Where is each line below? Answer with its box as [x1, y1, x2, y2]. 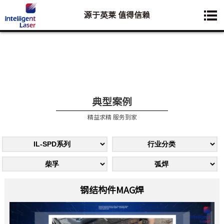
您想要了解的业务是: [128, 12, 212, 20]
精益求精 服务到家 [87, 113, 137, 120]
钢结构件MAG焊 [80, 185, 144, 194]
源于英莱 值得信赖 [83, 11, 150, 19]
